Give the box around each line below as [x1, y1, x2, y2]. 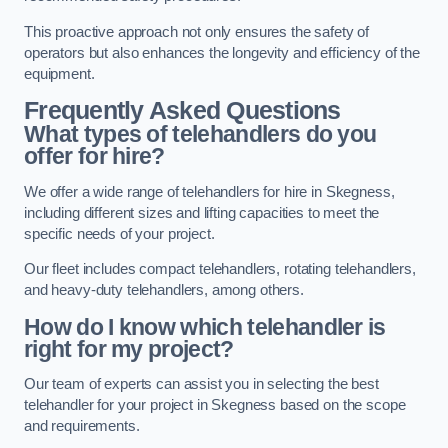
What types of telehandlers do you [24, 121, 377, 148]
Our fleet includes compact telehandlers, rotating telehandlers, [24, 261, 416, 278]
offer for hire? [24, 143, 165, 170]
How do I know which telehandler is [24, 313, 386, 340]
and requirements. [24, 418, 140, 435]
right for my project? [24, 335, 234, 362]
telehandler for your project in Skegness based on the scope [24, 397, 406, 414]
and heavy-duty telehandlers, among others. [24, 282, 304, 299]
